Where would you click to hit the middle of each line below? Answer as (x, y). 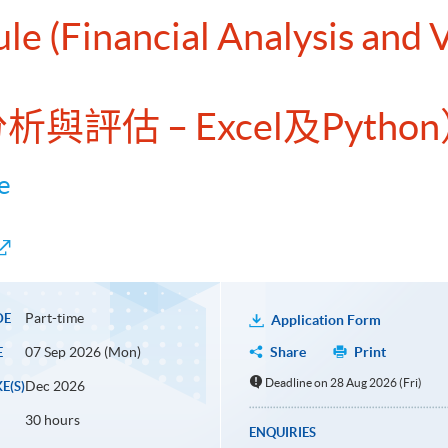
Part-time (54, 318)
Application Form (325, 320)
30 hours (52, 420)
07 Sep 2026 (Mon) (82, 352)
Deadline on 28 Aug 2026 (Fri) (344, 383)
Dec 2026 (54, 386)
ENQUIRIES (282, 433)
